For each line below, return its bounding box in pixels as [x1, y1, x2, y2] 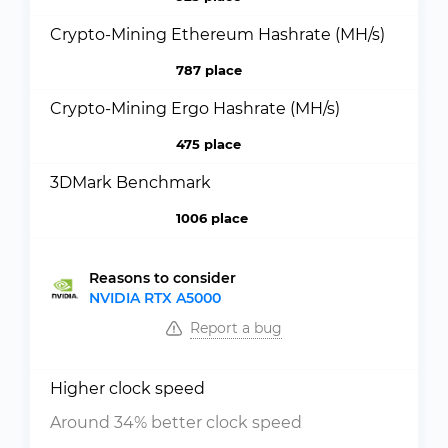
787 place [175, 62, 242, 78]
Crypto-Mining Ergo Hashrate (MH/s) [50, 99, 340, 118]
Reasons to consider [89, 269, 236, 287]
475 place [175, 136, 241, 152]
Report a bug [190, 319, 282, 337]
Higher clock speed [50, 379, 205, 398]
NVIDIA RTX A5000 [89, 289, 221, 307]
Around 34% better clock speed [50, 413, 302, 432]
